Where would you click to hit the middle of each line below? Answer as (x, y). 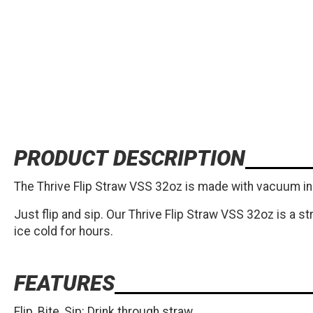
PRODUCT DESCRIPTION (130, 159)
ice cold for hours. (64, 232)
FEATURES (64, 284)
